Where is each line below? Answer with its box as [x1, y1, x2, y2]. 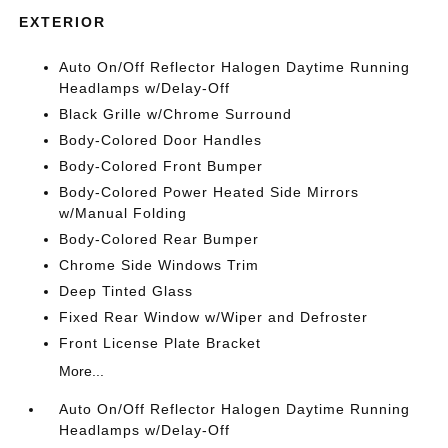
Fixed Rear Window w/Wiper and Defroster [59, 308, 369, 325]
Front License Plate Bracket [59, 334, 262, 351]
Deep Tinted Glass [59, 282, 194, 299]
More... [59, 362, 105, 379]
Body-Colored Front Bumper [59, 157, 264, 174]
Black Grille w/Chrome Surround [59, 105, 293, 122]
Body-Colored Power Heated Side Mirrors [59, 183, 360, 200]
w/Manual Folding [59, 204, 188, 221]
